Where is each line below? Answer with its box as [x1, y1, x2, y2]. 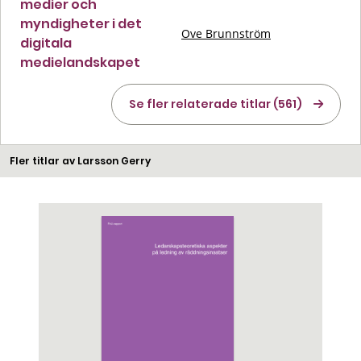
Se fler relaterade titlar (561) [129, 95, 302, 112]
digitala [20, 33, 72, 52]
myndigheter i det [20, 14, 142, 33]
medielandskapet [20, 52, 140, 72]
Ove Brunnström [181, 25, 271, 41]
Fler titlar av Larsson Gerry [10, 153, 151, 168]
